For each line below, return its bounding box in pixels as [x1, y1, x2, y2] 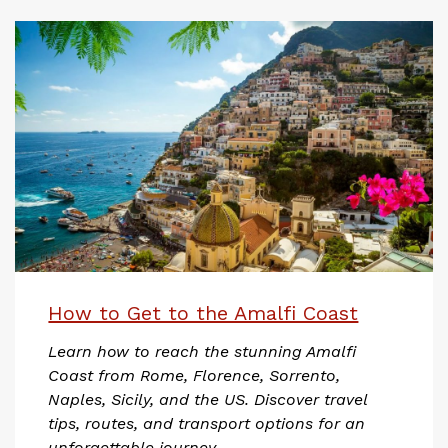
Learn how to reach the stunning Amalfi [48, 341, 357, 361]
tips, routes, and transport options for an [48, 413, 366, 433]
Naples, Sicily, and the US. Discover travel [48, 389, 368, 409]
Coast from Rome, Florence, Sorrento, [48, 365, 341, 385]
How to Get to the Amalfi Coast [48, 300, 359, 325]
